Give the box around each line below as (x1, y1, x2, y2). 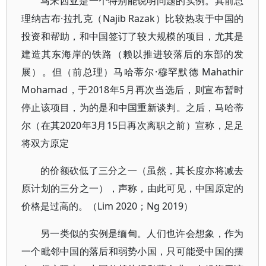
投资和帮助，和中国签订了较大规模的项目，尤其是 (21, 30, 244, 43)
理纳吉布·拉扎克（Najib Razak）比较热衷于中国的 (21, 12, 244, 25)
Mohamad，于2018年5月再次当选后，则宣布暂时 (21, 83, 244, 96)
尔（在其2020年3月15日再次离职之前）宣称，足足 (21, 119, 244, 132)
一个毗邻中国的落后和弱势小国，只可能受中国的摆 (21, 245, 244, 258)
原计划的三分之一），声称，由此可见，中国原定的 (21, 182, 244, 195)
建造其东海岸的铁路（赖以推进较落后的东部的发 (21, 47, 244, 61)
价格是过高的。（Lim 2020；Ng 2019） (21, 199, 193, 213)
